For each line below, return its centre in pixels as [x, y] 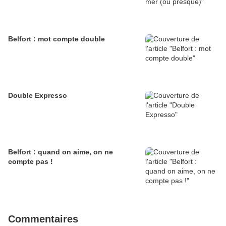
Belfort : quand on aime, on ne [61, 152]
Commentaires [43, 219]
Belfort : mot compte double [56, 39]
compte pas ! [31, 162]
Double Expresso [38, 96]
